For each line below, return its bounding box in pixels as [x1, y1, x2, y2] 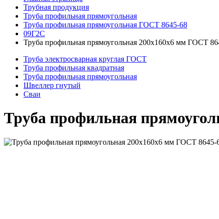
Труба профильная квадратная [23, 64, 124, 72]
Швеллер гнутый [23, 81, 81, 89]
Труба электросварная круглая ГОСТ [23, 55, 147, 63]
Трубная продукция [23, 3, 89, 11]
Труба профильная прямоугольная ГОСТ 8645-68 [23, 21, 187, 29]
